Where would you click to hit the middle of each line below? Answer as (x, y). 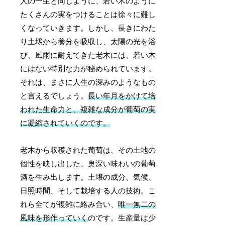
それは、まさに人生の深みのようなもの (88, 82)
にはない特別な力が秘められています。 (88, 69)
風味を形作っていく (54, 218)
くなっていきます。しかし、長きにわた (88, 28)
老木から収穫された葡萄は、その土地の (88, 150)
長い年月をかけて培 (122, 96)
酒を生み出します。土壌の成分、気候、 (88, 177)
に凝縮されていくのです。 (66, 123)
